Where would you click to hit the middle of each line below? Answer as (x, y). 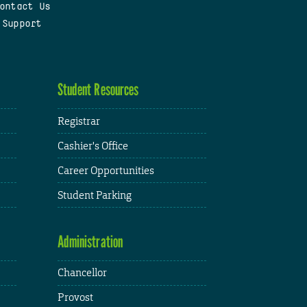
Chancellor (82, 273)
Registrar (78, 121)
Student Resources (98, 90)
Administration (90, 241)
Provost (75, 297)
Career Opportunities (106, 170)
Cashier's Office (93, 145)
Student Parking (94, 195)
